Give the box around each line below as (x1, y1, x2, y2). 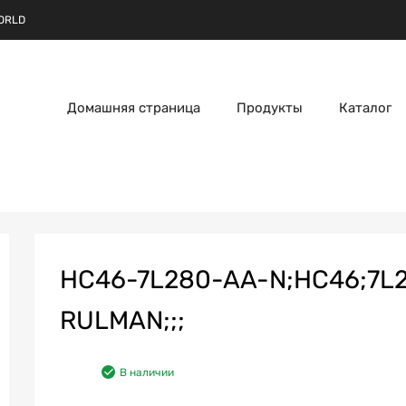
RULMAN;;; (60, 304, 185, 335)
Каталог (339, 99, 391, 116)
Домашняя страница (67, 99, 200, 116)
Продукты (237, 99, 303, 116)
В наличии (120, 365, 174, 379)
